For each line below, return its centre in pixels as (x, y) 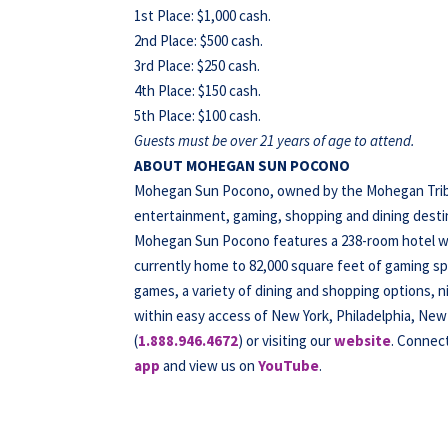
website (363, 340)
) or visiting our (286, 340)
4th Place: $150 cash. (198, 90)
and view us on (209, 365)
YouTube (289, 365)
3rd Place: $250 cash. (197, 65)
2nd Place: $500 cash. (199, 40)
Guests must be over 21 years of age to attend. (275, 140)
